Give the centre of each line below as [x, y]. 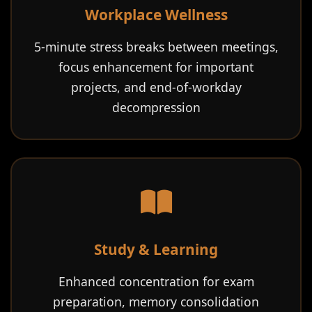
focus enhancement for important [156, 67]
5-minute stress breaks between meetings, [156, 47]
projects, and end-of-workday [156, 87]
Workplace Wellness [156, 15]
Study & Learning [156, 249]
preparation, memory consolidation [156, 302]
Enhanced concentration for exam [156, 281]
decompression [156, 107]
